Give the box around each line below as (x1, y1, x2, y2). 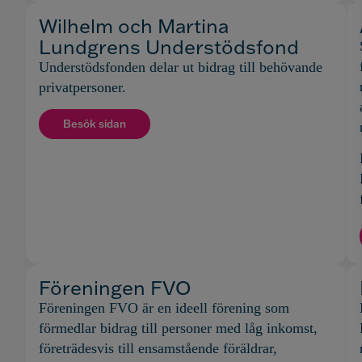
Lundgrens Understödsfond (39, 33, 299, 59)
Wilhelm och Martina (39, 12, 229, 38)
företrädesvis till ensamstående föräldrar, (39, 339, 277, 356)
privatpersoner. (39, 78, 126, 95)
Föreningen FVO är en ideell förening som (39, 299, 289, 316)
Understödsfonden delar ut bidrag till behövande (39, 58, 322, 75)
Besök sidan (63, 117, 126, 131)
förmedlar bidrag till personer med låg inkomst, (39, 319, 318, 336)
